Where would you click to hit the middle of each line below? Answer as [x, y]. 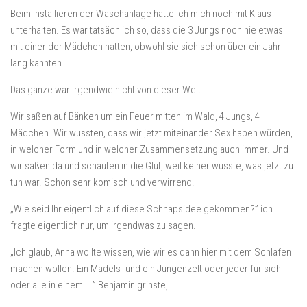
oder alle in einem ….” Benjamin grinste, [89, 285]
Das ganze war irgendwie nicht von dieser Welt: [107, 90]
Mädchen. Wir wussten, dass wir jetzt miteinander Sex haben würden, [151, 133]
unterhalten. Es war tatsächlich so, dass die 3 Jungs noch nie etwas [147, 30]
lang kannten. [37, 63]
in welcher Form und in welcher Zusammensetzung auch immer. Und [149, 149]
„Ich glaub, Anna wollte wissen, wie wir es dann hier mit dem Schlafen [151, 252]
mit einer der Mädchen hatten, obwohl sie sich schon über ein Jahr [146, 47]
